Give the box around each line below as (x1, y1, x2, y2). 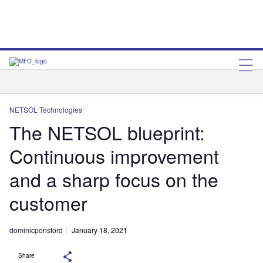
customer (9, 189, 87, 217)
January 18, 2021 (72, 225, 127, 235)
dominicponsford (9, 224, 63, 235)
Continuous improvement (9, 142, 219, 170)
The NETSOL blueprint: (9, 119, 205, 146)
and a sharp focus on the (9, 166, 218, 193)
